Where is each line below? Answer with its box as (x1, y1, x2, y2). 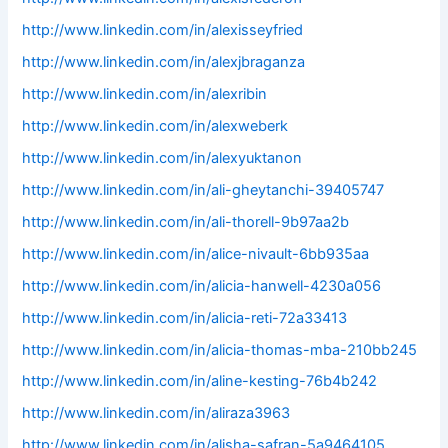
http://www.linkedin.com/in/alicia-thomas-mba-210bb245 (22, 340, 418, 359)
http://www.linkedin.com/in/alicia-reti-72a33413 (22, 308, 348, 327)
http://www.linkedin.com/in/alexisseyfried (22, 21, 304, 40)
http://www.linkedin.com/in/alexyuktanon (22, 148, 303, 167)
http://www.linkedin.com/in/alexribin (22, 85, 268, 104)
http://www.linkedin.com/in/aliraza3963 (22, 404, 291, 423)
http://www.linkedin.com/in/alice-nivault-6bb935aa (22, 244, 370, 263)
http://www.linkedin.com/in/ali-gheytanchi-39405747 (22, 180, 385, 199)
